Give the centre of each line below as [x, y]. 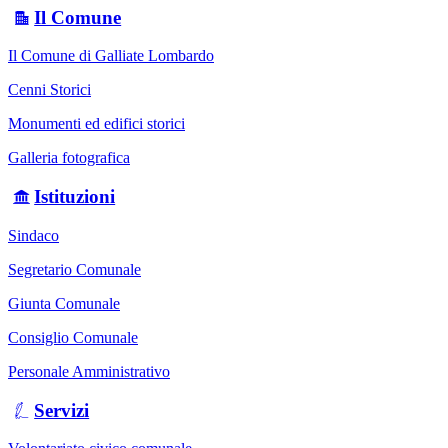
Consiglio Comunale [73, 337]
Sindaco [33, 235]
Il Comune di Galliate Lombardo [111, 56]
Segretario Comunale [74, 269]
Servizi [62, 410]
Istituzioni [75, 197]
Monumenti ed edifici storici [96, 124]
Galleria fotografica [69, 158]
